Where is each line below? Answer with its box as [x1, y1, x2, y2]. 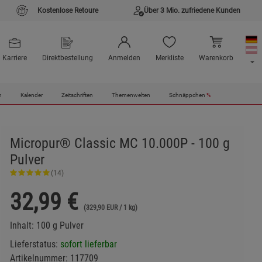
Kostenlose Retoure [37, 6, 98, 15]
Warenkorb [198, 54, 233, 63]
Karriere [2, 54, 27, 63]
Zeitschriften [61, 91, 93, 99]
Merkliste [155, 54, 184, 63]
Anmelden [108, 54, 140, 63]
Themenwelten [111, 91, 150, 99]
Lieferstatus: [9, 239, 60, 250]
